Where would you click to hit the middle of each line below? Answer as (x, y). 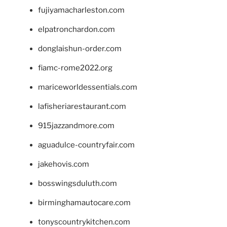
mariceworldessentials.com (88, 87)
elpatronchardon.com (77, 29)
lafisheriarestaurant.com (82, 106)
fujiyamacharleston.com (81, 10)
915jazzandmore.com (76, 125)
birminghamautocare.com (84, 202)
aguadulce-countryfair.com (86, 145)
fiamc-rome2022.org (75, 68)
